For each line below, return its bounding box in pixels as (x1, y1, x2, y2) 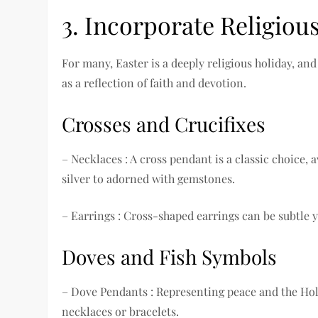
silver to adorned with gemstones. (62, 171, 236, 187)
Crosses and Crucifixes (62, 111, 266, 138)
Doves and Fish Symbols (62, 243, 278, 270)
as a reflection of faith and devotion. (62, 75, 247, 91)
